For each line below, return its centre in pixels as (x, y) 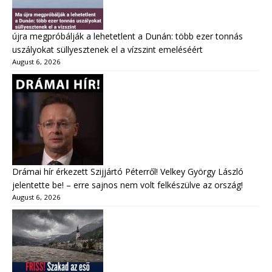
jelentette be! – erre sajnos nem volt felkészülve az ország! (129, 185)
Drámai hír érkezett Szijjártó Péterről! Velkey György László (128, 172)
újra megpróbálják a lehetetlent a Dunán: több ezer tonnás (127, 36)
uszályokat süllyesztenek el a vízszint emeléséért (107, 50)
